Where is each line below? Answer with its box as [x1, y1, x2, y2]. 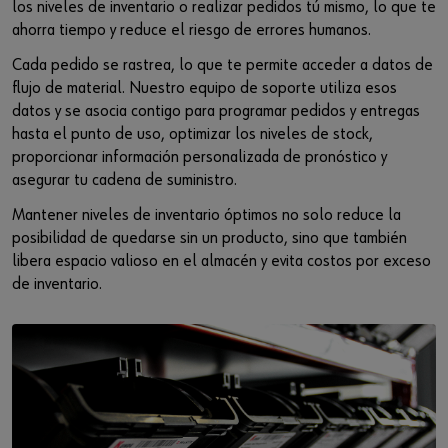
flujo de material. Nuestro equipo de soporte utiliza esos [12, 80, 397, 98]
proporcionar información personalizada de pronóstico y [12, 149, 387, 167]
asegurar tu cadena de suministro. [12, 172, 237, 190]
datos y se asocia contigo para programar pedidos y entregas [12, 103, 420, 121]
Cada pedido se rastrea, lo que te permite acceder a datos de [12, 57, 433, 75]
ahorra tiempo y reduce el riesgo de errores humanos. [12, 22, 371, 40]
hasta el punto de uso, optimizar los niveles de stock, [12, 126, 373, 144]
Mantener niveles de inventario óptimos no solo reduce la [12, 207, 401, 225]
